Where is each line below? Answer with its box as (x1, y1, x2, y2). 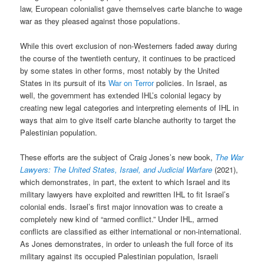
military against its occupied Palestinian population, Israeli (20, 250, 219, 262)
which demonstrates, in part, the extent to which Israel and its (20, 176, 231, 188)
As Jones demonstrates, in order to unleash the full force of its (20, 238, 234, 250)
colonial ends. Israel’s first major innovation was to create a (20, 201, 223, 213)
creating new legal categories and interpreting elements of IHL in (20, 102, 239, 114)
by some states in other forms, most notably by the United (20, 65, 220, 77)
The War (215, 151, 244, 163)
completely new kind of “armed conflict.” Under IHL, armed (20, 213, 219, 225)
